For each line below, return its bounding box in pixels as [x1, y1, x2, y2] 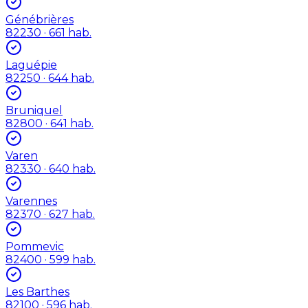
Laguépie [5, 58, 57, 71]
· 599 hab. [42, 252, 96, 266]
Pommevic [5, 239, 64, 253]
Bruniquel [5, 103, 63, 117]
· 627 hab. [41, 207, 95, 221]
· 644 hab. [41, 71, 94, 85]
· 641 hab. [43, 116, 93, 130]
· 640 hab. [41, 162, 96, 175]
